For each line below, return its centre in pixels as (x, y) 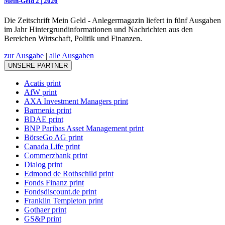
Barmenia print (48, 110)
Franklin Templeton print (64, 201)
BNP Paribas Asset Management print (84, 129)
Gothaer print (45, 210)
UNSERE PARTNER (38, 66)
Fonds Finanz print (54, 183)
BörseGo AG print (53, 138)
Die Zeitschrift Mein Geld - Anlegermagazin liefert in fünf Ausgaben (113, 21)
